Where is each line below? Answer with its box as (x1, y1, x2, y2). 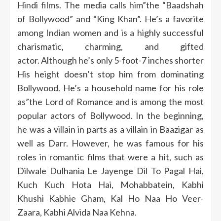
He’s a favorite (145, 13, 204, 24)
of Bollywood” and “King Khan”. (17, 13, 142, 24)
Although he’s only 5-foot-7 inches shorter (41, 54, 204, 66)
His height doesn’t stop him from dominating (17, 68, 204, 79)
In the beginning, (136, 110, 204, 121)
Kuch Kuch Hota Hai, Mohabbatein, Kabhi (17, 179, 204, 190)
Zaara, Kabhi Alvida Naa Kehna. (17, 206, 137, 218)
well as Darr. (17, 137, 69, 148)
